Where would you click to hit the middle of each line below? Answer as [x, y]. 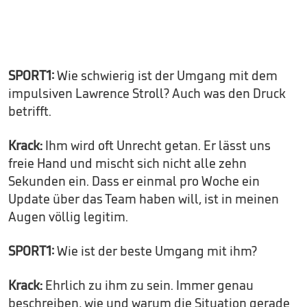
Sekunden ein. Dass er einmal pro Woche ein [134, 181]
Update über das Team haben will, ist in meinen [144, 199]
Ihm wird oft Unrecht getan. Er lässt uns [158, 146]
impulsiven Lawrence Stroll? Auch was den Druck [147, 94]
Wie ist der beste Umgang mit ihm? [157, 251]
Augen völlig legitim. [68, 217]
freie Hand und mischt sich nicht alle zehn [127, 163]
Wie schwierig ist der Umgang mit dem [167, 76]
